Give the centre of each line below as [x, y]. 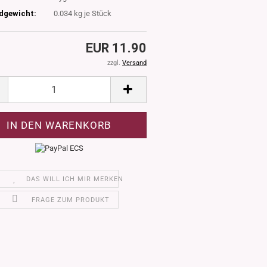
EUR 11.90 [116, 48]
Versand [134, 63]
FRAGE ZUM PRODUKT [70, 200]
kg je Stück [91, 14]
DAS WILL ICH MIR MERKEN [74, 179]
